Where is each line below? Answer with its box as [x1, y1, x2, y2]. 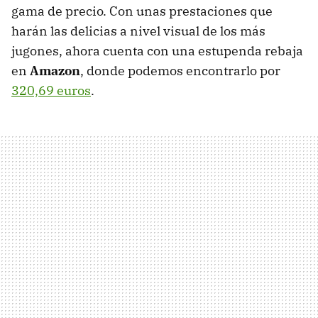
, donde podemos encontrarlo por [80, 62, 280, 79]
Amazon [30, 62, 80, 79]
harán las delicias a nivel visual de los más [11, 22, 265, 39]
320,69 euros [11, 82, 91, 99]
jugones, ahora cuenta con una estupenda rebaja [11, 42, 303, 59]
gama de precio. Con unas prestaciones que [11, 2, 273, 19]
